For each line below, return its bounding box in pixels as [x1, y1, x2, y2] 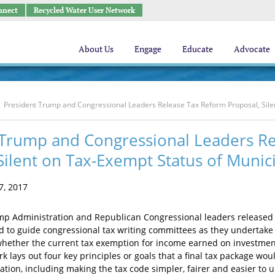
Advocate [234, 42, 270, 55]
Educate [182, 42, 213, 55]
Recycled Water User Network [33, 5, 135, 15]
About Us [79, 42, 114, 55]
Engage [134, 42, 161, 55]
